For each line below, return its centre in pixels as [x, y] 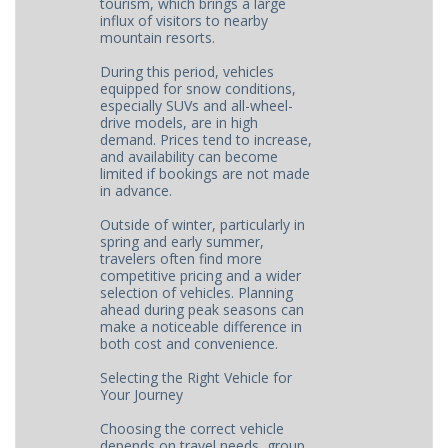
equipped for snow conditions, [198, 88]
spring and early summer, [182, 241]
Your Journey [142, 394]
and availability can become [189, 156]
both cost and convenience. [189, 343]
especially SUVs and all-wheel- [197, 105]
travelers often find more [181, 258]
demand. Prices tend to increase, [206, 139]
